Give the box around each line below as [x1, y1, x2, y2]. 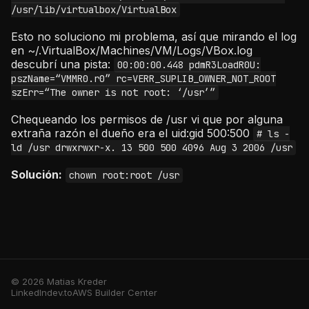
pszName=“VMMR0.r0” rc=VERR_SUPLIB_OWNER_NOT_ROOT [11, 72, 276, 85]
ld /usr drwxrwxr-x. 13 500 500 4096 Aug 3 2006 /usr [11, 141, 292, 154]
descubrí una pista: [11, 57, 114, 71]
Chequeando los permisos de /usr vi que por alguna [11, 112, 283, 126]
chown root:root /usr [68, 169, 179, 181]
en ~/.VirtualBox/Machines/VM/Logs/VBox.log [11, 43, 252, 57]
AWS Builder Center [72, 287, 157, 298]
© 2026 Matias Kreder [11, 276, 107, 287]
